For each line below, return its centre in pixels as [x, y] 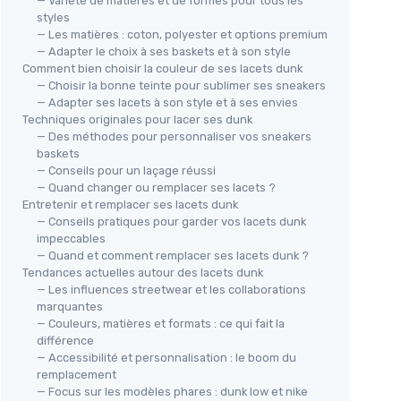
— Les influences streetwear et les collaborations [171, 289]
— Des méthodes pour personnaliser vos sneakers [174, 136]
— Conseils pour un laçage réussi [126, 170]
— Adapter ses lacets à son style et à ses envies [167, 102]
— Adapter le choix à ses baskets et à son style [164, 51]
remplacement [77, 374]
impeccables [71, 238]
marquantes [70, 306]
